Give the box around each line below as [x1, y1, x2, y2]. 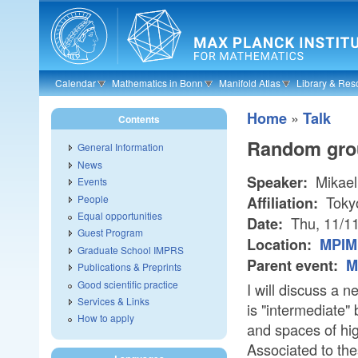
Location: [247, 234, 316, 256]
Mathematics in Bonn [112, 76, 203, 89]
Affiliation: [247, 193, 322, 214]
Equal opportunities [78, 208, 162, 222]
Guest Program [78, 225, 143, 240]
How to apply [78, 311, 134, 325]
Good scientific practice [78, 276, 178, 291]
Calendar [55, 76, 96, 89]
